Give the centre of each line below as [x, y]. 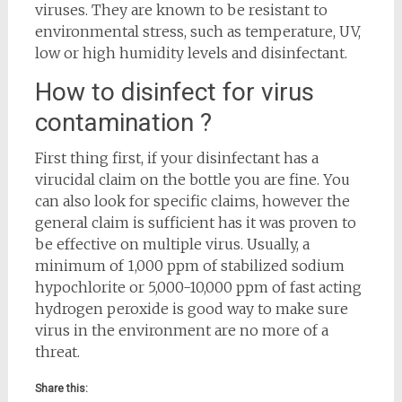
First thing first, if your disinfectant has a [176, 158]
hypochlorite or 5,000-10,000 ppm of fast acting [198, 288]
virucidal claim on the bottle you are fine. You [192, 180]
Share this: [61, 389]
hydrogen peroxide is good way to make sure [191, 309]
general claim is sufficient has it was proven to [195, 223]
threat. [57, 352]
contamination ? [123, 123]
